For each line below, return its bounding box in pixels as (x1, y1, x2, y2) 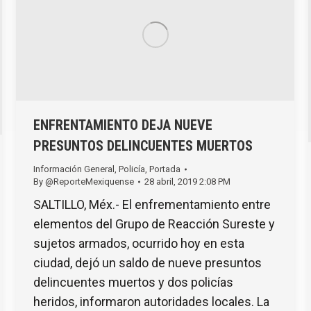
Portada (149, 163, 180, 174)
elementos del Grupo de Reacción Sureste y (33, 216, 275, 231)
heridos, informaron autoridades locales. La (33, 294, 269, 309)
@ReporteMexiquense (45, 176, 134, 187)
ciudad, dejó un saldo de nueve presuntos (33, 255, 262, 270)
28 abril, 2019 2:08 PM (144, 176, 230, 187)
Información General (33, 163, 115, 174)
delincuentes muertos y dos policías (33, 274, 233, 289)
